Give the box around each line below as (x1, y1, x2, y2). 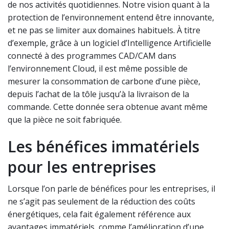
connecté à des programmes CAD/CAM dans (8, 50, 176, 62)
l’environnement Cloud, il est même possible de (8, 63, 188, 75)
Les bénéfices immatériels (8, 136, 199, 157)
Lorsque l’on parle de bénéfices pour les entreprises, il (8, 183, 215, 195)
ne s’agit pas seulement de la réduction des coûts (8, 196, 195, 208)
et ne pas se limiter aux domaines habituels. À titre (8, 25, 200, 36)
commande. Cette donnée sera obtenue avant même (8, 101, 208, 113)
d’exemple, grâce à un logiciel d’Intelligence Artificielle (8, 37, 211, 49)
